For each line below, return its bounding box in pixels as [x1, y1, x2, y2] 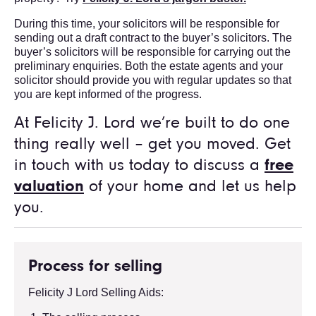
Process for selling [28, 257, 162, 275]
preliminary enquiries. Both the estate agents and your [14, 59, 283, 72]
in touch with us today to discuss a [14, 157, 260, 174]
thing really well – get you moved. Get [14, 135, 291, 153]
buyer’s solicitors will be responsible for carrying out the [14, 45, 291, 58]
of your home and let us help [84, 178, 296, 195]
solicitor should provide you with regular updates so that [14, 73, 291, 86]
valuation [14, 178, 84, 195]
